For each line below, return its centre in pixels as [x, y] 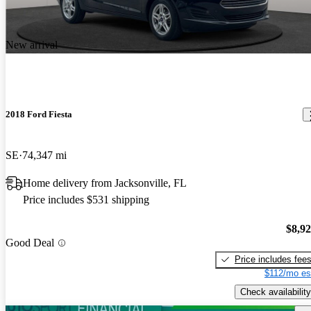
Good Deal [30, 243]
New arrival [32, 44]
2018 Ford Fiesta [39, 115]
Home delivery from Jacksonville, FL [105, 183]
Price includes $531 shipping [86, 200]
